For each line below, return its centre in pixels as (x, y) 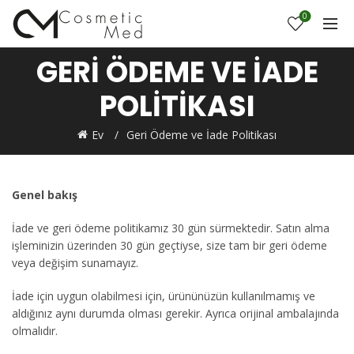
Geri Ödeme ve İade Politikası (201, 135)
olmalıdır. (35, 331)
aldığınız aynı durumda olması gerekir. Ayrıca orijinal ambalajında (175, 313)
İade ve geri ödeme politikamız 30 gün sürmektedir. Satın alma (171, 228)
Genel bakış (45, 195)
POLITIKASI (177, 106)
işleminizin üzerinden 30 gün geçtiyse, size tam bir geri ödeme (169, 245)
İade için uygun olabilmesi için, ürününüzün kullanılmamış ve (164, 296)
